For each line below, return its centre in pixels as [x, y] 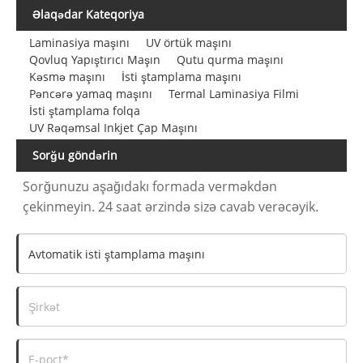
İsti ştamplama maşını [181, 77]
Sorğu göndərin [75, 156]
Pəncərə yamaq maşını [90, 94]
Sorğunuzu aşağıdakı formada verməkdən [150, 187]
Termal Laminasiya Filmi [233, 94]
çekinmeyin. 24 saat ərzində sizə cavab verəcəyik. [171, 207]
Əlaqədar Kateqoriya [88, 15]
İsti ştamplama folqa [84, 111]
